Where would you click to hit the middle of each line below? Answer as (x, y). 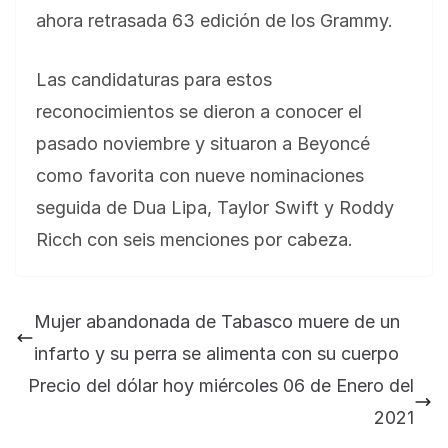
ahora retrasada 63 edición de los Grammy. (214, 21)
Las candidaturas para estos (154, 80)
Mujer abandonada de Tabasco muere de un (217, 322)
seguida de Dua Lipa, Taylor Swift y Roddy (215, 208)
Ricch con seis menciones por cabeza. (194, 240)
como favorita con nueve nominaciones (200, 176)
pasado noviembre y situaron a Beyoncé (203, 144)
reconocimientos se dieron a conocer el (199, 112)
